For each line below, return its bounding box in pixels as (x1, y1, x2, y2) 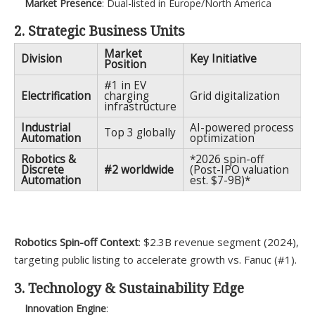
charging (103, 89, 149, 104)
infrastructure (103, 99, 176, 115)
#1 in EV (103, 78, 146, 94)
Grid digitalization (189, 89, 280, 104)
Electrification (20, 89, 91, 104)
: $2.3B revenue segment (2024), (139, 235, 299, 250)
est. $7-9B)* (189, 173, 250, 188)
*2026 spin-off (189, 152, 264, 167)
